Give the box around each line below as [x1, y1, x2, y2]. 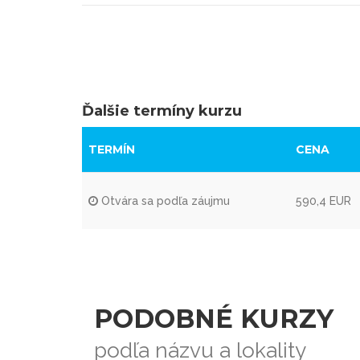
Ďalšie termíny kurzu [82, 101, 242, 120]
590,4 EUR [296, 194, 351, 207]
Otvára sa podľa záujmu [98, 194, 230, 207]
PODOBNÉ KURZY [94, 302, 333, 334]
